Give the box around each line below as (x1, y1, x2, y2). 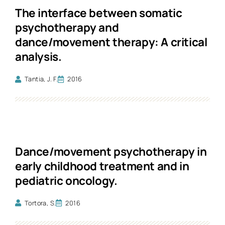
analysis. (15, 49, 62, 64)
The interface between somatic (15, 5, 182, 21)
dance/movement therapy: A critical (15, 34, 207, 50)
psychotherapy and (15, 20, 119, 35)
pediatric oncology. (15, 172, 118, 188)
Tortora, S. (25, 198, 56, 207)
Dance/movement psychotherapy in (15, 143, 207, 159)
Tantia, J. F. (25, 74, 58, 83)
